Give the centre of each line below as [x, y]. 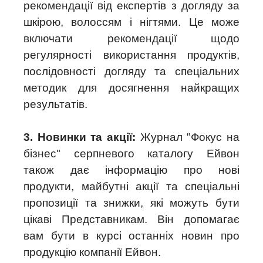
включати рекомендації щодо [131, 38]
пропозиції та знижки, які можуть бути [131, 203]
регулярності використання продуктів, [131, 55]
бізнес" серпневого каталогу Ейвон [131, 154]
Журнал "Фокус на [188, 137]
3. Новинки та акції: [80, 137]
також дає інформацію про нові [131, 170]
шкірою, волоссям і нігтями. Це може [131, 22]
